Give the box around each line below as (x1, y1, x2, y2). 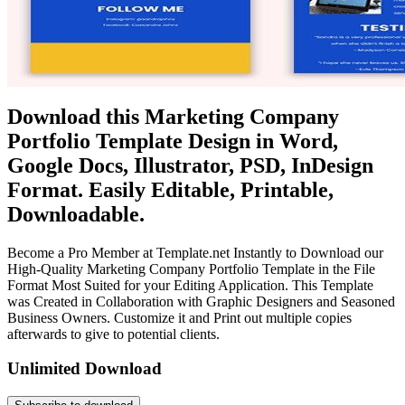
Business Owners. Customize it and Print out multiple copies (7, 309, 352, 325)
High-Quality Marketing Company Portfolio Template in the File (7, 260, 375, 277)
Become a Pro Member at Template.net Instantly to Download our (7, 244, 383, 260)
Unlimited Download (7, 359, 162, 379)
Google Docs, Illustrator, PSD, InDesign (7, 153, 373, 177)
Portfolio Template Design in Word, (7, 128, 338, 153)
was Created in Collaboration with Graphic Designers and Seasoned (7, 293, 395, 309)
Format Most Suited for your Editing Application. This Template (7, 277, 373, 293)
